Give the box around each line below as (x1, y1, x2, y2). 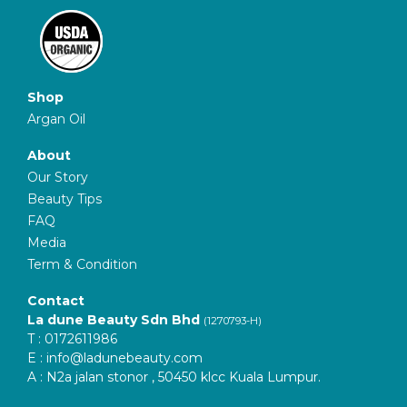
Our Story (27, 169, 88, 185)
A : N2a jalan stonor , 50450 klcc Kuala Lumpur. (27, 369, 321, 385)
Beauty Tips (27, 191, 102, 207)
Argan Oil (27, 111, 85, 127)
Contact (27, 293, 84, 309)
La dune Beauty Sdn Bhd (27, 312, 200, 328)
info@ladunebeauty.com (46, 350, 203, 366)
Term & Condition (27, 256, 137, 273)
